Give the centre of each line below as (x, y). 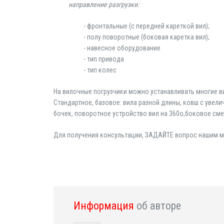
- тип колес (100, 70)
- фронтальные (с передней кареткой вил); (146, 26)
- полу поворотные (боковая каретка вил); (146, 37)
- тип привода (104, 59)
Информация (105, 206)
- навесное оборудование (122, 48)
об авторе (159, 206)
